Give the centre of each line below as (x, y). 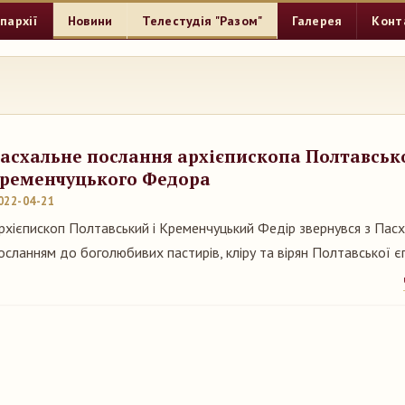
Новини (90, 21)
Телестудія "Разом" (202, 21)
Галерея (317, 21)
